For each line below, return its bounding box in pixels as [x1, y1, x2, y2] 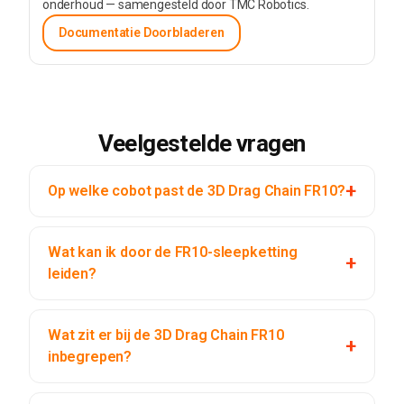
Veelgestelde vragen [98, 130, 306, 158]
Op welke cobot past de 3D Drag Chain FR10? [48, 182, 345, 200]
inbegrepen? [48, 348, 133, 366]
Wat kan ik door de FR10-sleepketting [48, 243, 298, 262]
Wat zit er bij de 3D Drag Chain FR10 [48, 326, 284, 344]
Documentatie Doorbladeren [59, 25, 225, 41]
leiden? [48, 265, 96, 283]
